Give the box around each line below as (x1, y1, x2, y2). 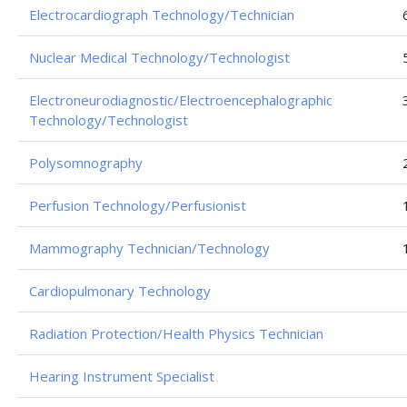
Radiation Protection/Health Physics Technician (29, 324, 323, 342)
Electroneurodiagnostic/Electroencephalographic (29, 91, 333, 109)
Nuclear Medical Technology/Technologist (29, 48, 290, 66)
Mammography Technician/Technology (29, 239, 270, 257)
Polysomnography (29, 154, 143, 172)
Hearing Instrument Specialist (29, 367, 214, 385)
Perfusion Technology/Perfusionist (29, 196, 246, 214)
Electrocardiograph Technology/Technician (29, 5, 294, 24)
